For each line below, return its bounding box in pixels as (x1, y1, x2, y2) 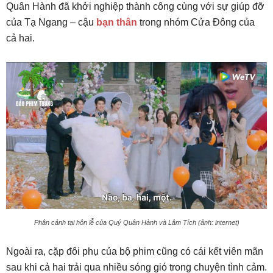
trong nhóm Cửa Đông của (137, 17, 255, 28)
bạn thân (96, 17, 137, 28)
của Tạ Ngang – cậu (6, 17, 96, 28)
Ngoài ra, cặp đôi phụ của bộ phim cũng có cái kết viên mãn (6, 246, 263, 257)
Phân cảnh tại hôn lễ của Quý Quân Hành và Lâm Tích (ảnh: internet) (34, 219, 239, 227)
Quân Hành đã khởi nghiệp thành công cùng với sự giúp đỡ (6, 1, 264, 12)
